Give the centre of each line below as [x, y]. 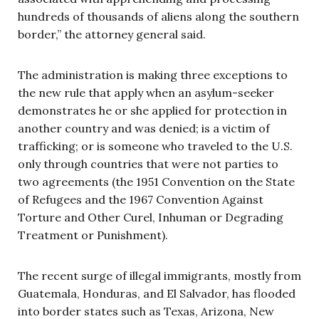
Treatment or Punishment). [93, 235]
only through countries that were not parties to [148, 163]
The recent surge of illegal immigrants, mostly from [159, 275]
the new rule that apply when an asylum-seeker [146, 92]
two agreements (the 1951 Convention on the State [156, 181]
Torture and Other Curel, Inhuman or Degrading [151, 217]
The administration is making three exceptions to [153, 74]
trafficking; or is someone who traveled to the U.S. [155, 146]
